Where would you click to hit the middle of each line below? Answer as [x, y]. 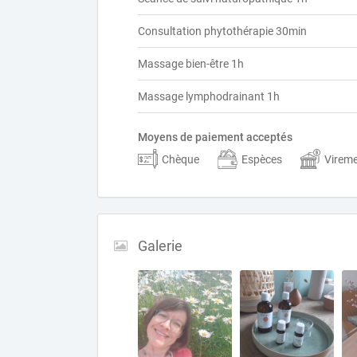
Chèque [180, 159]
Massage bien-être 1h [191, 64]
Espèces [262, 159]
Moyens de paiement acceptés [215, 137]
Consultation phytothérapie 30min [222, 31]
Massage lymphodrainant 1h [209, 96]
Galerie [160, 246]
